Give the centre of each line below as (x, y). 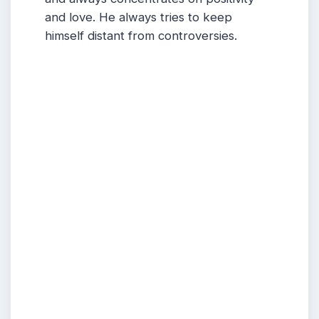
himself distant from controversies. (141, 36)
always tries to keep (176, 17)
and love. (72, 17)
